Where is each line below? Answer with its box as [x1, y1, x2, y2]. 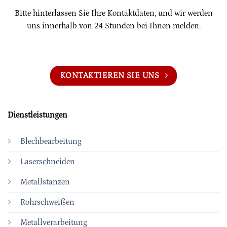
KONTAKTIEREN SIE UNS [60, 71, 160, 81]
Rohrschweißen [20, 198, 74, 207]
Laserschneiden [20, 157, 75, 167]
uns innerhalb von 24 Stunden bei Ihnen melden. [26, 21, 201, 30]
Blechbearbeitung [20, 137, 82, 146]
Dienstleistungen [7, 110, 67, 120]
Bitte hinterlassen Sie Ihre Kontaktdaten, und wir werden [14, 8, 213, 18]
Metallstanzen [20, 177, 70, 187]
